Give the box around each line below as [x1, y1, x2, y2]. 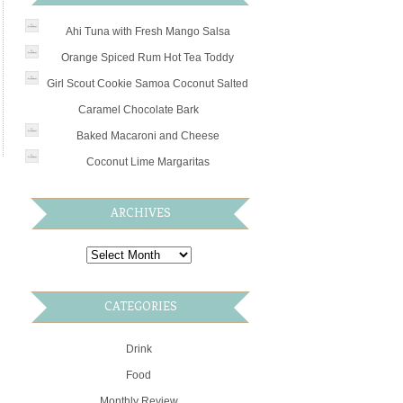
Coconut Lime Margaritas [85, 155, 210, 168]
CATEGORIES [103, 299, 177, 313]
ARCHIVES [110, 205, 171, 219]
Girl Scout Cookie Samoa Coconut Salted [47, 76, 249, 90]
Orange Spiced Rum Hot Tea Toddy [61, 50, 235, 64]
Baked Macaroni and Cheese [76, 129, 219, 142]
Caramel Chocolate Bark [78, 103, 200, 116]
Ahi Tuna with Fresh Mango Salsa [65, 24, 230, 38]
